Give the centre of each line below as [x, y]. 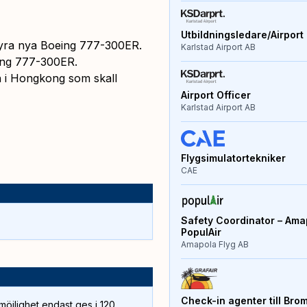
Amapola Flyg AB [214, 245]
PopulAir [201, 232]
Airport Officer [216, 95]
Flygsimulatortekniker [233, 158]
